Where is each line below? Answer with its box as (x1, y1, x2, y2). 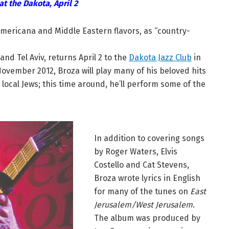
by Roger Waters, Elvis (94, 147, 177, 157)
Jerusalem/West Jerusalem (94, 200, 193, 210)
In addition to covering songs (94, 133, 204, 144)
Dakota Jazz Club (129, 53, 192, 63)
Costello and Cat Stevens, (94, 160, 189, 170)
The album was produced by (94, 213, 200, 223)
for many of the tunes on (94, 187, 190, 197)
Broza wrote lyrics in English (94, 173, 200, 184)
